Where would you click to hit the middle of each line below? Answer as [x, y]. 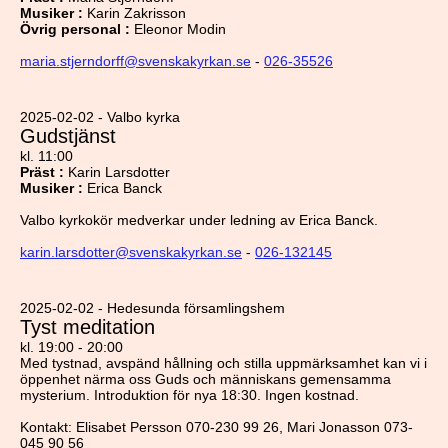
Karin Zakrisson [136, 13]
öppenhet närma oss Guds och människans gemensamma [205, 379]
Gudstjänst [68, 136]
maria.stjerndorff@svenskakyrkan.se [135, 61]
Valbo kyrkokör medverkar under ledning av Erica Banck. [199, 220]
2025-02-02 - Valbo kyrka [100, 117]
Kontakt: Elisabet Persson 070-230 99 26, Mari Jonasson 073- [216, 427]
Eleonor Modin [180, 29]
